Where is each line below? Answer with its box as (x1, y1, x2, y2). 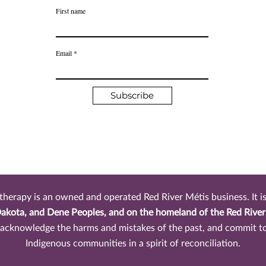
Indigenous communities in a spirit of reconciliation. (26, 239, 240, 248)
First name (55, 6, 85, 15)
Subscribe (110, 90, 154, 101)
